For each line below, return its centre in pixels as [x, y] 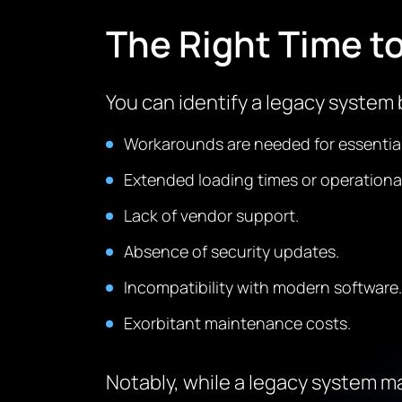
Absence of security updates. [231, 251]
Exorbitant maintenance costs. [237, 323]
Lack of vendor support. [211, 215]
